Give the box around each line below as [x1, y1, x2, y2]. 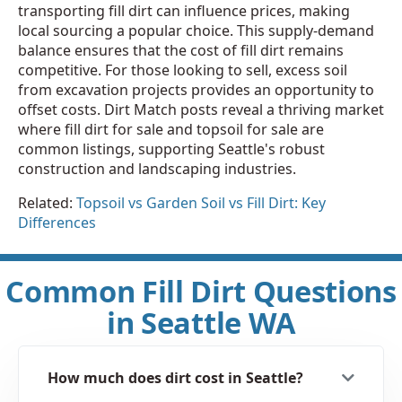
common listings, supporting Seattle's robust [18, 138, 325, 159]
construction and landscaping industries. [18, 158, 296, 179]
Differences [18, 212, 96, 232]
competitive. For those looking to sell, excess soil [18, 59, 347, 80]
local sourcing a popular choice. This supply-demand [18, 20, 374, 40]
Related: [18, 192, 76, 213]
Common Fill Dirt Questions [5, 270, 397, 311]
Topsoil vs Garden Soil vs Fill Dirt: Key [76, 192, 326, 213]
